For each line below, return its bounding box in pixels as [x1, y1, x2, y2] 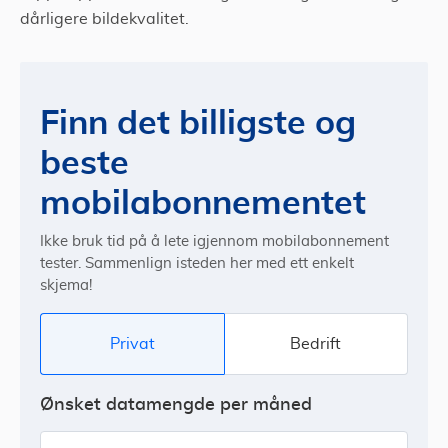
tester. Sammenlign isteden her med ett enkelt [40, 256, 354, 272]
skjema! [40, 278, 92, 294]
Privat [109, 335, 155, 352]
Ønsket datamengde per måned [40, 396, 312, 415]
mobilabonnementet [40, 182, 366, 223]
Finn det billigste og [40, 102, 356, 143]
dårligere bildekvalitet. [20, 11, 193, 28]
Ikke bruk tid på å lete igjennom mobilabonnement [40, 234, 389, 250]
